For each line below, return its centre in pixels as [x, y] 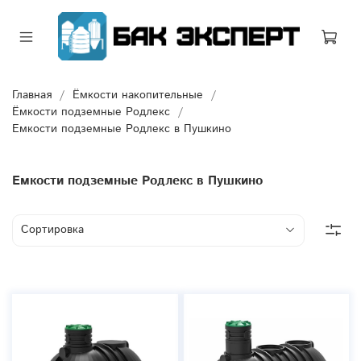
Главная [32, 95]
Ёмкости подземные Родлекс [91, 112]
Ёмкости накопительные [138, 95]
